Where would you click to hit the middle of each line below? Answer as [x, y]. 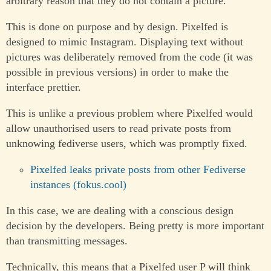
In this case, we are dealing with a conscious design [120, 211]
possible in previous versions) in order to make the [117, 72]
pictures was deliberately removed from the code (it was [129, 57]
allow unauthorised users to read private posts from [119, 129]
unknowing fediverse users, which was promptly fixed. [127, 144]
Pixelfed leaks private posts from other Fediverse [138, 170]
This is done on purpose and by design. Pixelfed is [117, 27]
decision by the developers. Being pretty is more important [135, 226]
